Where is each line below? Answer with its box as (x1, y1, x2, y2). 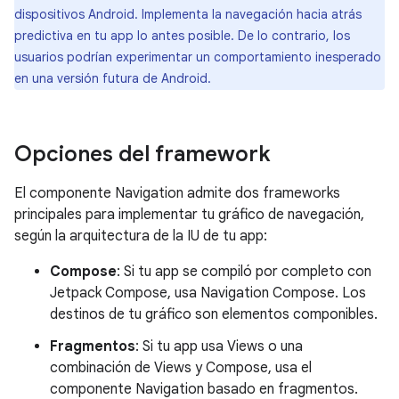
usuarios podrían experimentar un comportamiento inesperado (14, 49, 381, 65)
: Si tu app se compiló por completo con (117, 263, 371, 281)
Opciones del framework (14, 141, 271, 167)
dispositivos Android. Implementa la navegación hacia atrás (14, 6, 362, 22)
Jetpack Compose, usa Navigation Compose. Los (50, 284, 366, 302)
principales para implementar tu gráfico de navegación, (14, 206, 364, 224)
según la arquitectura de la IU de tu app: (14, 227, 267, 245)
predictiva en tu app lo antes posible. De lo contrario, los (14, 28, 350, 44)
